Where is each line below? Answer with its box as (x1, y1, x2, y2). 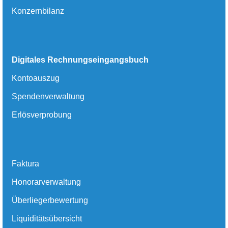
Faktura (12, 159, 39, 168)
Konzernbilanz (12, 7, 64, 16)
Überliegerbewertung (12, 196, 88, 205)
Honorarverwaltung (12, 178, 81, 187)
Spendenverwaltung (12, 92, 84, 101)
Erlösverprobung (12, 110, 72, 120)
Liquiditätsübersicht (12, 214, 82, 223)
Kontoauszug (12, 74, 60, 83)
